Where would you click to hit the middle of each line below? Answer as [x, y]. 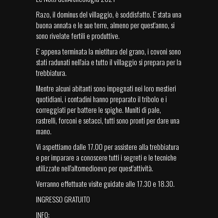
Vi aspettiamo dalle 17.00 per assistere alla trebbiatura [108, 147]
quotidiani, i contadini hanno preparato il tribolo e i [101, 99]
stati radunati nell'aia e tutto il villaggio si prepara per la [109, 62]
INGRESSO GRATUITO [63, 199]
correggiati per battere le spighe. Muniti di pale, [99, 110]
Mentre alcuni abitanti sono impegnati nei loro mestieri [106, 88]
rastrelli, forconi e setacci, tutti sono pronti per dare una [108, 120]
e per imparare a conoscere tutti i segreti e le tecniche [106, 157]
